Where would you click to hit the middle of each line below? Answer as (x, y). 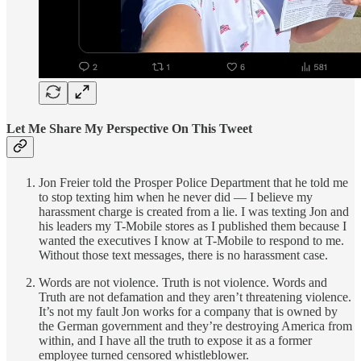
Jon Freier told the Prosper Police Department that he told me (193, 182)
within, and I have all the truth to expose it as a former (175, 340)
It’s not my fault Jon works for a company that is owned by (188, 311)
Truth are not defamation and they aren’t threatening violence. (195, 297)
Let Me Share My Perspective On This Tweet (129, 129)
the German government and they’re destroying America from (195, 326)
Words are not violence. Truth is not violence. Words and (183, 282)
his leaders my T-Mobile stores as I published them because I (193, 226)
